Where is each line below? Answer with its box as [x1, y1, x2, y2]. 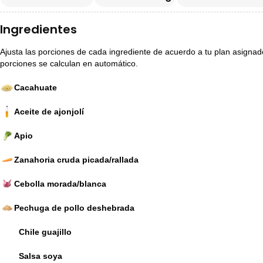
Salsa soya [18, 251, 62, 261]
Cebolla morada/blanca [14, 178, 106, 188]
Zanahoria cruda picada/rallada [14, 154, 139, 164]
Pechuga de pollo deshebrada [14, 203, 134, 213]
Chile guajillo [18, 227, 72, 237]
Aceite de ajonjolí [14, 106, 84, 116]
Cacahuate [14, 82, 57, 92]
